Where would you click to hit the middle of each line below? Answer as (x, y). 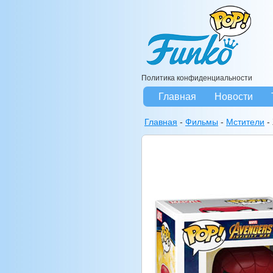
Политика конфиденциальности (197, 78)
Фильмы (202, 122)
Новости (234, 97)
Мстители (245, 122)
